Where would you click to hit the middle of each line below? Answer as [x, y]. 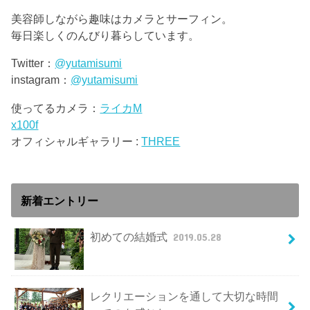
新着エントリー [59, 200]
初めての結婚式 [130, 237]
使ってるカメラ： [56, 108]
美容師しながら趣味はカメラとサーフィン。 [122, 18]
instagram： [41, 80]
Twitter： [33, 63]
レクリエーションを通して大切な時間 [184, 296]
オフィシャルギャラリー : [76, 141]
